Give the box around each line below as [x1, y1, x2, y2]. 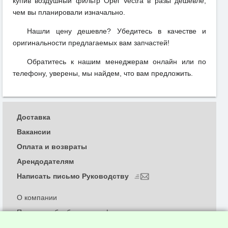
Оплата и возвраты [17, 142, 87, 151]
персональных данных [17, 218, 92, 226]
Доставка [17, 113, 50, 122]
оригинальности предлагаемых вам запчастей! [13, 39, 169, 47]
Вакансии [17, 128, 51, 136]
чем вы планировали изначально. [13, 8, 125, 17]
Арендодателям [17, 157, 74, 165]
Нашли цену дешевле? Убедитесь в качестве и [27, 27, 206, 36]
